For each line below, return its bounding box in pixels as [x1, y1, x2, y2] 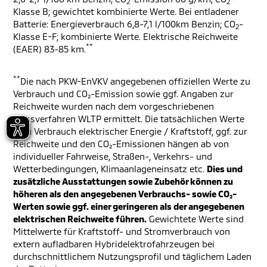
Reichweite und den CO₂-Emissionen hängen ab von [13, 138, 229, 150]
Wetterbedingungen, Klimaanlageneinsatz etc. [13, 163, 207, 175]
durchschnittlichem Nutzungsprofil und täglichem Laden [13, 251, 252, 262]
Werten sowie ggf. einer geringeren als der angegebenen [13, 201, 244, 212]
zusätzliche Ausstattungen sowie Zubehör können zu [13, 176, 233, 187]
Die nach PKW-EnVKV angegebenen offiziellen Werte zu [20, 76, 250, 87]
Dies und [207, 163, 243, 175]
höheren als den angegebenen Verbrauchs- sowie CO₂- [13, 188, 237, 200]
